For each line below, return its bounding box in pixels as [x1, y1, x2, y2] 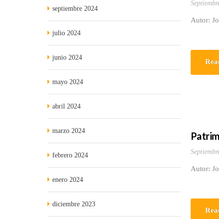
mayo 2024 [52, 78, 83, 86]
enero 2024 [52, 176, 83, 183]
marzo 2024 [52, 127, 85, 134]
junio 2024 [52, 54, 82, 61]
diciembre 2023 [52, 200, 95, 208]
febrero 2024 [52, 152, 88, 159]
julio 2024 [52, 29, 81, 37]
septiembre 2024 [52, 5, 98, 12]
